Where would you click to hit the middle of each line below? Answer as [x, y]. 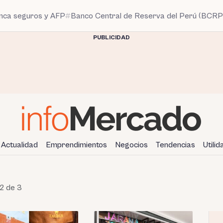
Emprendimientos [76, 145]
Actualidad [19, 145]
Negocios [131, 145]
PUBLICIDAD [111, 38]
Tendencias [175, 145]
